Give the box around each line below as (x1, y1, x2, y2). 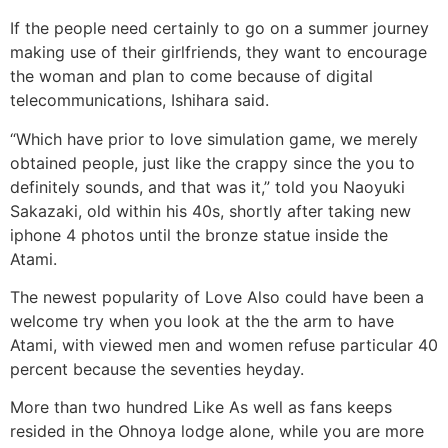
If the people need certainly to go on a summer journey (10, 18, 429, 39)
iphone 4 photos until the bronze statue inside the (10, 224, 388, 245)
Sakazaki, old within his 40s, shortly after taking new (10, 200, 411, 221)
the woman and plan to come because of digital (10, 66, 373, 87)
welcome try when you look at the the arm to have (10, 311, 394, 332)
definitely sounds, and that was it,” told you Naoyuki (10, 176, 405, 197)
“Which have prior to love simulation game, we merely (10, 128, 418, 149)
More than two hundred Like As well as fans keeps (10, 397, 392, 418)
